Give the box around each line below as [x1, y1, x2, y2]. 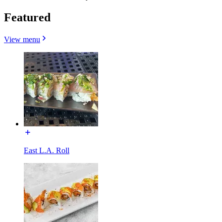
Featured [4, 10, 51, 24]
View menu [4, 35, 40, 44]
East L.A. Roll [24, 146, 69, 155]
